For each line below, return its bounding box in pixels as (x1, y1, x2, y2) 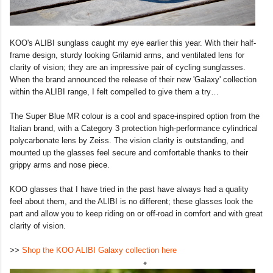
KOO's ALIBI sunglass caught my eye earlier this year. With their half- (10, 38, 256, 48)
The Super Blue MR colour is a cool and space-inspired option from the (10, 112, 260, 121)
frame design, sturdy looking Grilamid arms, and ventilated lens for (10, 51, 244, 60)
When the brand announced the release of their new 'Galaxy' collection (10, 75, 257, 85)
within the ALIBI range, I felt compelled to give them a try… (10, 87, 219, 97)
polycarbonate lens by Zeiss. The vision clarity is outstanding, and (10, 136, 244, 146)
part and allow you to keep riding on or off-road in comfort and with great (10, 209, 263, 219)
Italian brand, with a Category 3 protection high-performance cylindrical (10, 124, 258, 133)
